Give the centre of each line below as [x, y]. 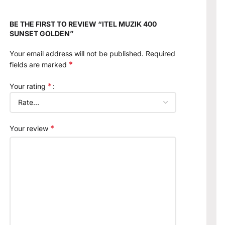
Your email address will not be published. [77, 53]
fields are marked [39, 64]
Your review [30, 129]
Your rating [29, 86]
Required [161, 53]
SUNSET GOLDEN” [42, 33]
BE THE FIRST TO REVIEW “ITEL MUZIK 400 [83, 24]
